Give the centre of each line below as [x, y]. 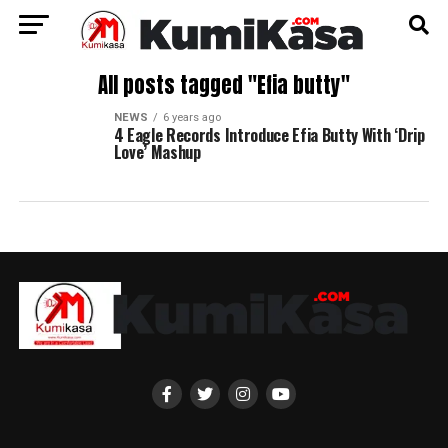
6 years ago [191, 117]
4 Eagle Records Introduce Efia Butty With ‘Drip [269, 135]
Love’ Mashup [157, 152]
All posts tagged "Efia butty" [223, 85]
